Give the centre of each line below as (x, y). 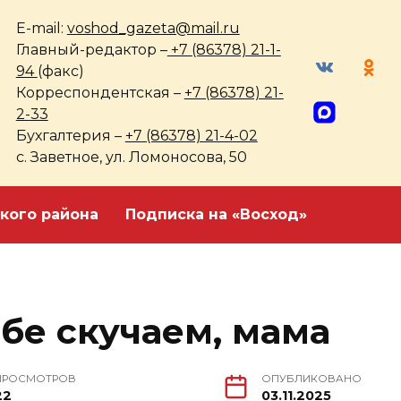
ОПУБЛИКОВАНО (311, 379)
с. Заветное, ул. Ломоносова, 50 (131, 157)
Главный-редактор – (91, 50)
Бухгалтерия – (70, 136)
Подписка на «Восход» (216, 214)
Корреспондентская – (100, 93)
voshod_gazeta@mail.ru (153, 28)
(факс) (60, 71)
